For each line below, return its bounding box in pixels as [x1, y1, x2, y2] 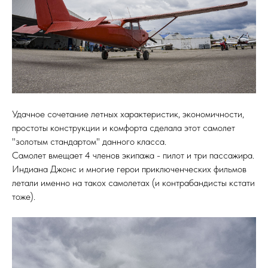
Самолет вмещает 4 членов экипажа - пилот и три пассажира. [12, 150, 254, 162]
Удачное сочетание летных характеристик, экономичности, [12, 108, 244, 120]
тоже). [12, 191, 35, 203]
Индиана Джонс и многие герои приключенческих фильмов [12, 163, 246, 175]
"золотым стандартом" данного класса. [12, 136, 166, 148]
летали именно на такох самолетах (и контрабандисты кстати [12, 177, 255, 189]
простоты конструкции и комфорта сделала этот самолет [12, 122, 235, 134]
